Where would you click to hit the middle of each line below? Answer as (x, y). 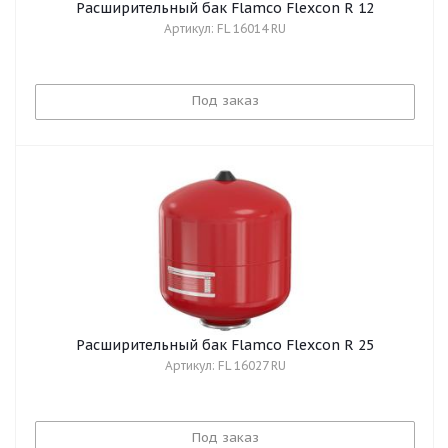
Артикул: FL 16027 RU (225, 365)
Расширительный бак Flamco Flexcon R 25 (225, 345)
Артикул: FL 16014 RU (225, 28)
